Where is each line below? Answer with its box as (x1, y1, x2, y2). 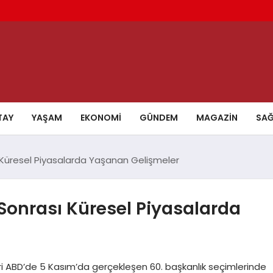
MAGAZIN (196, 111, 238, 124)
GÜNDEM (140, 111, 178, 124)
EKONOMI (80, 111, 121, 124)
